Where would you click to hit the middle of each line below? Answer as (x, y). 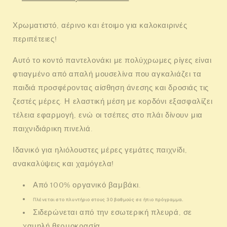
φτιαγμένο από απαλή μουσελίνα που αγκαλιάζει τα (107, 74)
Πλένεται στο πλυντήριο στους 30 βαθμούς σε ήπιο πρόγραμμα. (108, 199)
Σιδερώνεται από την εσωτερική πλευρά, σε (113, 212)
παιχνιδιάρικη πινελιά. (53, 129)
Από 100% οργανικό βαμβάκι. (87, 185)
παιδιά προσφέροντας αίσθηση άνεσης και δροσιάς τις (111, 88)
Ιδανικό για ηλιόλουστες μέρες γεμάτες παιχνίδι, (100, 150)
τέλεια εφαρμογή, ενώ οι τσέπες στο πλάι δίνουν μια (108, 115)
